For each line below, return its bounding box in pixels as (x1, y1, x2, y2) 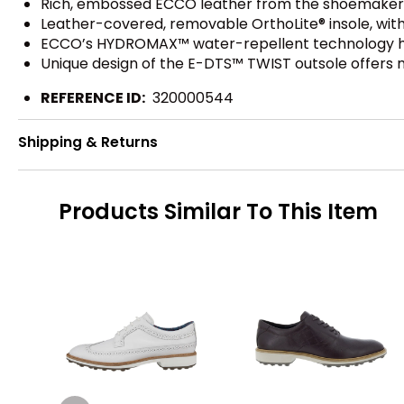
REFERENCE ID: (41, 87, 145, 109)
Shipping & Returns (18, 132, 158, 151)
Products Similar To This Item (59, 196, 378, 226)
